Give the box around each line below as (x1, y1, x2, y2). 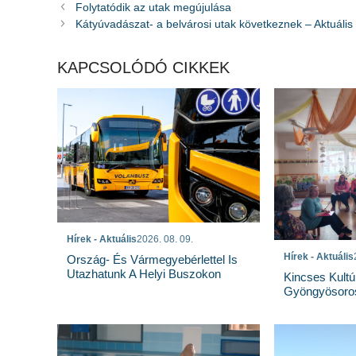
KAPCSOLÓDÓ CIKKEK (57, 58, 230, 76)
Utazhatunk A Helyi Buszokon (67, 267, 221, 281)
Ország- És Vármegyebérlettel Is (67, 253, 238, 267)
